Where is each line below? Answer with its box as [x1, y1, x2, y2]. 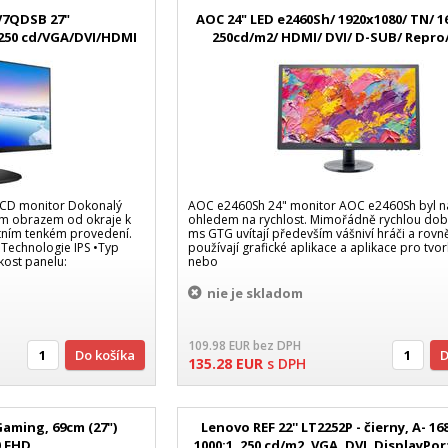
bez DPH [253, 337, 302, 355]
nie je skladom [207, 284, 304, 303]
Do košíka [83, 346, 135, 365]
